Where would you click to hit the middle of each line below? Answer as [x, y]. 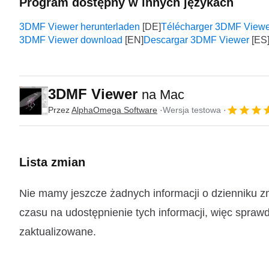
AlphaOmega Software [114, 110]
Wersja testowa [192, 110]
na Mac [163, 95]
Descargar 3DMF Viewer [196, 40]
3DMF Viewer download [71, 40]
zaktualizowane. [58, 232]
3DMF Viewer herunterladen [80, 27]
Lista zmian [52, 162]
